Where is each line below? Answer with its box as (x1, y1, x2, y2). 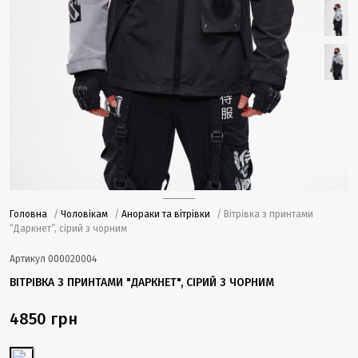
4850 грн (10, 309, 78, 328)
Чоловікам (61, 209, 108, 220)
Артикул (10, 253, 48, 265)
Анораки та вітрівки (121, 209, 210, 220)
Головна (10, 209, 47, 220)
